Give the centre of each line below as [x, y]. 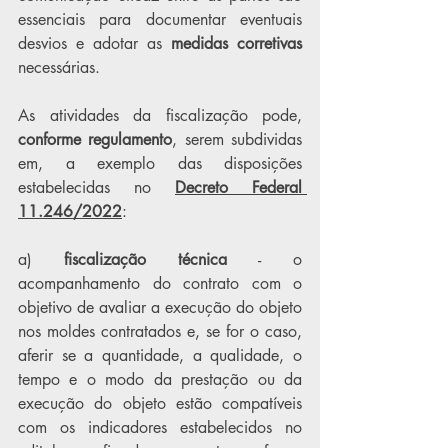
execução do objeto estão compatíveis [160, 403]
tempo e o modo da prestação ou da [160, 379]
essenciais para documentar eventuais [160, 19]
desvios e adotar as [94, 43]
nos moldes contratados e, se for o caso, [160, 331]
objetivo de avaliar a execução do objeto [160, 307]
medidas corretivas [236, 43]
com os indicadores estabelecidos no [160, 427]
